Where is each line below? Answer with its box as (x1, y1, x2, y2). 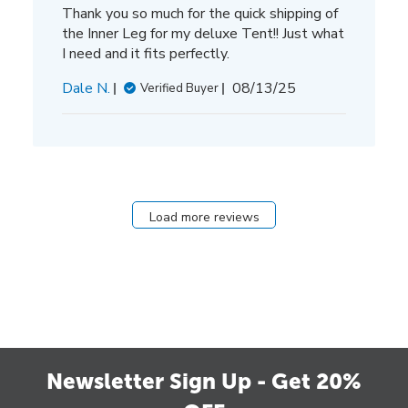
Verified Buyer (139, 80, 219, 97)
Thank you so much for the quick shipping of (61, 4, 338, 24)
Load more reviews (148, 208, 260, 226)
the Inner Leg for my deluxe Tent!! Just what (61, 24, 344, 44)
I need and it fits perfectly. (61, 44, 229, 64)
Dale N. (61, 78, 110, 98)
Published (262, 77, 327, 97)
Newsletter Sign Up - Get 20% (46, 368, 362, 394)
